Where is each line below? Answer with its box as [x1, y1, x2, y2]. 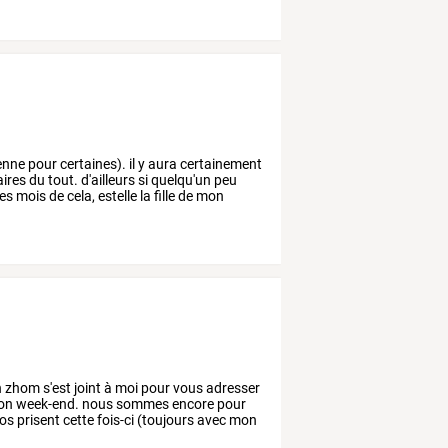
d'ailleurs [78, 171, 136, 188]
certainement [177, 155, 263, 172]
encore [169, 395, 215, 412]
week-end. [13, 395, 80, 412]
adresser [203, 379, 261, 396]
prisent [14, 411, 61, 428]
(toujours [134, 411, 195, 428]
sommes [113, 395, 170, 412]
